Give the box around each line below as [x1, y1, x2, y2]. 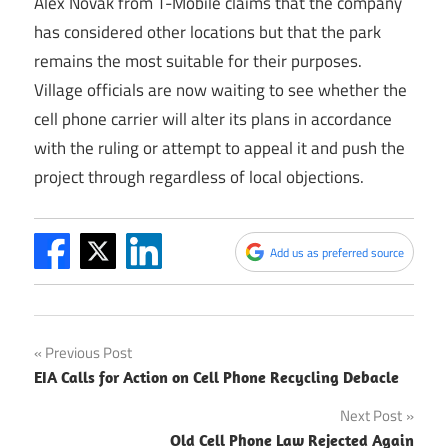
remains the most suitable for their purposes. [34, 48, 366, 74]
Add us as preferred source [270, 242, 404, 262]
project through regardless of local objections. [34, 164, 364, 190]
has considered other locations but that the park [34, 19, 381, 45]
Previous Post [45, 340, 132, 364]
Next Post [340, 403, 402, 427]
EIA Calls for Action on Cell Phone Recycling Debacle [34, 366, 399, 387]
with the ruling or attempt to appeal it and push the [34, 135, 405, 161]
